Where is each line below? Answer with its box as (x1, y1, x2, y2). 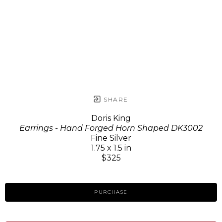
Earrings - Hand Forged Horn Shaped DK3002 (19, 123, 203, 133)
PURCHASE (94, 188, 128, 195)
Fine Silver (91, 133, 131, 143)
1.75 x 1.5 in (91, 143, 131, 153)
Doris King (91, 113, 131, 123)
